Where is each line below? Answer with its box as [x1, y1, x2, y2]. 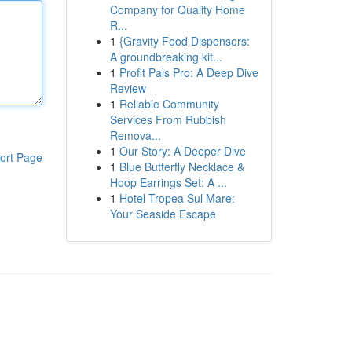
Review [109, 80, 146, 96]
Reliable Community [119, 96, 219, 112]
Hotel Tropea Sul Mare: [119, 190, 235, 206]
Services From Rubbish [109, 112, 226, 127]
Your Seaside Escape [109, 206, 216, 222]
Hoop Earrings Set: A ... [109, 174, 227, 190]
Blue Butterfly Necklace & [119, 159, 244, 174]
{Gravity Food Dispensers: [119, 33, 250, 49]
